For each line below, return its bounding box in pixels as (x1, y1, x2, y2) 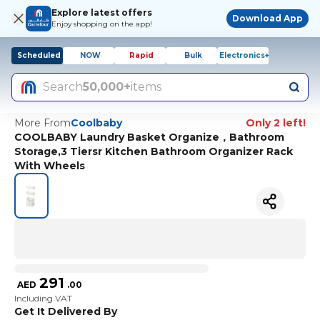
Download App (232, 13, 303, 24)
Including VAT (14, 292, 72, 304)
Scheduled (16, 51, 61, 60)
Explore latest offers (51, 7, 152, 18)
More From (14, 116, 71, 129)
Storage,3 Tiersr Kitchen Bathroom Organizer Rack (14, 145, 293, 158)
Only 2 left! (246, 116, 306, 129)
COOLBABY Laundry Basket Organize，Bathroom (14, 131, 284, 144)
